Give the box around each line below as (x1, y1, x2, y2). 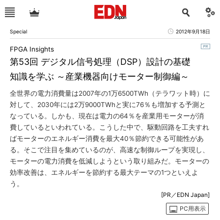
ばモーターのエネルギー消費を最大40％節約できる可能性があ (10, 135, 204, 142)
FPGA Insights (10, 45, 54, 53)
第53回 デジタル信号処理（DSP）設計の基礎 (10, 56, 191, 67)
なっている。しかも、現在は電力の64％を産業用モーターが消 (10, 112, 204, 120)
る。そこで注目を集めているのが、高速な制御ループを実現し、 (10, 146, 209, 154)
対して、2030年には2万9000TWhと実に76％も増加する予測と (10, 101, 206, 109)
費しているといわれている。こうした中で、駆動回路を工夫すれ (10, 123, 209, 131)
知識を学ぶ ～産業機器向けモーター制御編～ (10, 71, 189, 82)
